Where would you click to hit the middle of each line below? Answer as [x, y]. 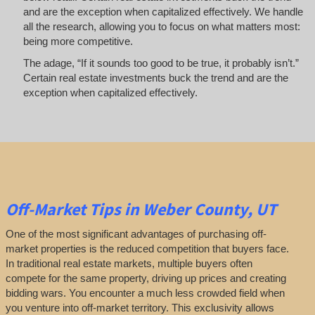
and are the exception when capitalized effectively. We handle [163, 11]
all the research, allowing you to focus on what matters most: [161, 26]
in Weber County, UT [200, 210]
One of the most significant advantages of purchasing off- [136, 233]
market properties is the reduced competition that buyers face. [147, 248]
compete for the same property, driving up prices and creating [146, 278]
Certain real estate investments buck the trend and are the [155, 78]
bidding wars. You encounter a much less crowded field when [145, 292]
